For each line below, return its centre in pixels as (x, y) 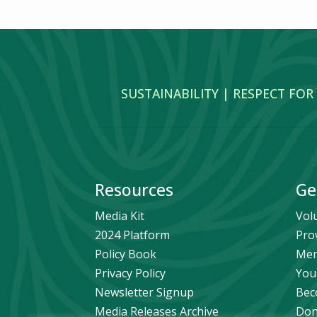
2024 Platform (133, 235)
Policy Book (126, 254)
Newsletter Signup (145, 293)
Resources (134, 190)
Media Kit (120, 216)
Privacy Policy (131, 273)
